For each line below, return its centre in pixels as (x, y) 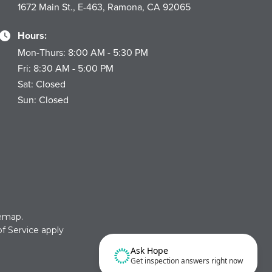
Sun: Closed (43, 100)
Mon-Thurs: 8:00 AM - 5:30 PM (83, 52)
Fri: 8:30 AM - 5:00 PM (66, 68)
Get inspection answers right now (187, 261)
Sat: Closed (42, 84)
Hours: (32, 35)
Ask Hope (149, 250)
